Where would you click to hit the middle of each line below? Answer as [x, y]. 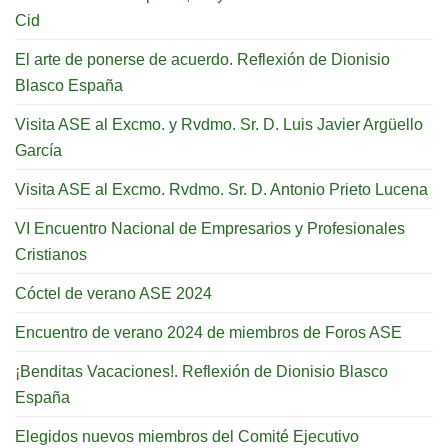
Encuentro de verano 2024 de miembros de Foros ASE [208, 331]
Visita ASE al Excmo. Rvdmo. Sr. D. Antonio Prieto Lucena [221, 188]
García [38, 149]
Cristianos [51, 253]
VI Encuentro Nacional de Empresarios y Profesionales [210, 227]
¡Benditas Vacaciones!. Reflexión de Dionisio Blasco [201, 370]
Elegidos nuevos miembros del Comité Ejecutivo [187, 435]
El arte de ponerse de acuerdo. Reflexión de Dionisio [202, 58]
